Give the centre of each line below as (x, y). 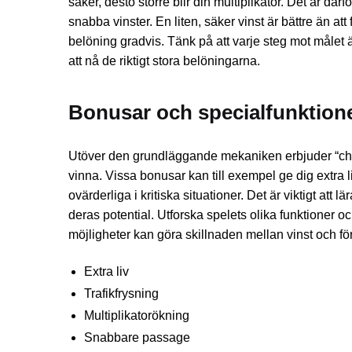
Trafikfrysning (121, 294)
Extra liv (106, 272)
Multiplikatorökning (137, 316)
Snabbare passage (137, 338)
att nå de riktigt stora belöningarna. (164, 60)
